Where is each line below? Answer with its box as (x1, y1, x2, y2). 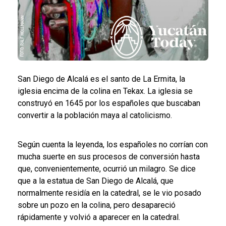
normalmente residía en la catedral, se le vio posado (18, 188, 201, 198)
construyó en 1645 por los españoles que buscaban (18, 98, 200, 108)
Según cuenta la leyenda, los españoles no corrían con (18, 139, 208, 149)
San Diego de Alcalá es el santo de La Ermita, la (18, 74, 185, 84)
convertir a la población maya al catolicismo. (18, 110, 176, 120)
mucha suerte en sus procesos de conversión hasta (18, 151, 200, 161)
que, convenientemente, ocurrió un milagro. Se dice (18, 163, 196, 174)
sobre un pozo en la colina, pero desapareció (18, 200, 176, 210)
